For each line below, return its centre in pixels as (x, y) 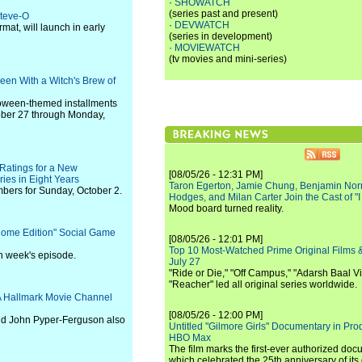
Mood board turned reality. (226, 208)
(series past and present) (223, 14)
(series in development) (221, 36)
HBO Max (190, 338)
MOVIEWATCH (207, 48)
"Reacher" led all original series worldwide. (263, 284)
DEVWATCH (202, 25)
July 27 (185, 262)
